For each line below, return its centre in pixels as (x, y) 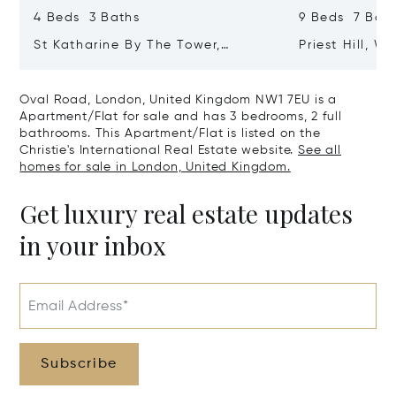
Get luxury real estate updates (187, 214)
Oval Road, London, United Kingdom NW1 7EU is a (179, 100)
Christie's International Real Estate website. (159, 151)
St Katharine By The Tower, (127, 46)
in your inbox (93, 246)
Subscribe (79, 365)
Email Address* (79, 307)
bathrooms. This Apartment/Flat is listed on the (170, 134)
